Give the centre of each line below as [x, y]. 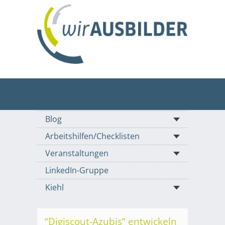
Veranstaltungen [77, 153]
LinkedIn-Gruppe [77, 171]
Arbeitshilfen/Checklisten [92, 136]
